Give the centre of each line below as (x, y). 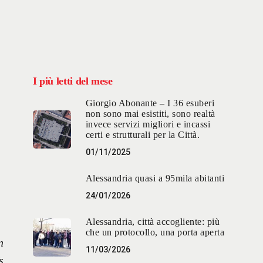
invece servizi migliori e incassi (148, 124)
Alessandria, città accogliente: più (153, 222)
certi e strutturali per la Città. (143, 135)
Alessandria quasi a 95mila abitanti (155, 178)
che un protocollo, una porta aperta (155, 232)
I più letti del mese (73, 81)
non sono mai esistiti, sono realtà (150, 114)
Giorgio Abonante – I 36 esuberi (150, 103)
